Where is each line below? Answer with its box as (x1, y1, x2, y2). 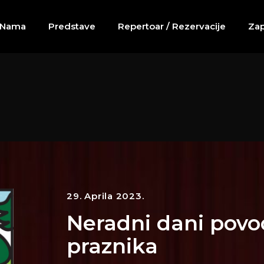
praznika (67, 233, 159, 259)
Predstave (48, 21, 95, 32)
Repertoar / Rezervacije (117, 21, 226, 32)
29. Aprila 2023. (67, 190, 144, 202)
